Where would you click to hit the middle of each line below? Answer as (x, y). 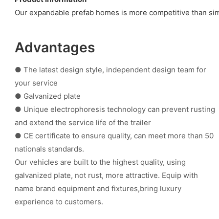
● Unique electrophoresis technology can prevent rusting (115, 109)
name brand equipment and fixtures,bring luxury (98, 188)
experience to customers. (59, 201)
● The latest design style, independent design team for (110, 69)
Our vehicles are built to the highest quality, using (100, 162)
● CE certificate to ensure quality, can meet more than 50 (114, 135)
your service (36, 83)
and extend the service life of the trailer (83, 122)
